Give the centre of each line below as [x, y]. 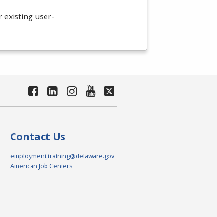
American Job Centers [41, 166]
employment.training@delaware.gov [62, 156]
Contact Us [38, 137]
